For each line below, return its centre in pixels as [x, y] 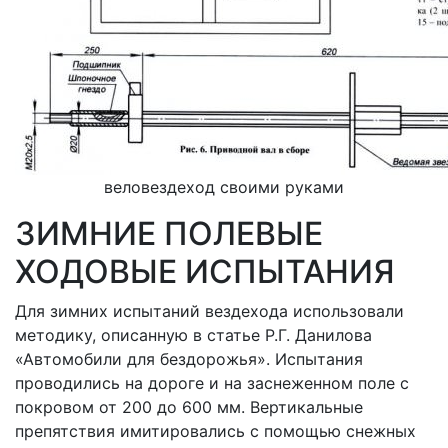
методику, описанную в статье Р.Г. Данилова [193, 335]
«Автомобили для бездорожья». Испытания [189, 359]
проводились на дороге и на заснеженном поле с [212, 383]
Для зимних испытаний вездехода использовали [209, 311]
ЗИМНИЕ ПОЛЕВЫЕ [169, 233]
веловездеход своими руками [224, 187]
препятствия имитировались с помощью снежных [215, 431]
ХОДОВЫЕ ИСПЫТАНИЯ [205, 271]
